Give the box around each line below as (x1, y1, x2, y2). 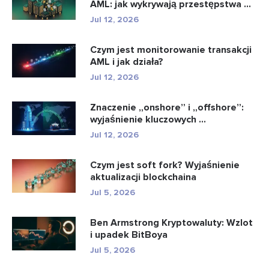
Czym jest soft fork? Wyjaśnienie (90, 159, 240, 171)
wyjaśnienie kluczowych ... (90, 113, 206, 125)
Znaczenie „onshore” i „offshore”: (90, 101, 244, 113)
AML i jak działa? (90, 55, 163, 68)
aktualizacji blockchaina (90, 171, 196, 183)
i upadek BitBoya (90, 228, 168, 241)
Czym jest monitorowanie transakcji (90, 43, 252, 56)
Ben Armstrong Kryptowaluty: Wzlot (90, 216, 253, 229)
